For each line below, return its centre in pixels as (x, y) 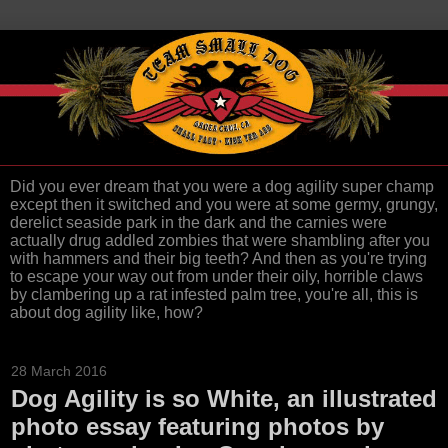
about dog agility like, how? (106, 313)
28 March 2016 (59, 371)
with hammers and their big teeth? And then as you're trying (218, 259)
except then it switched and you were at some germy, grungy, (224, 205)
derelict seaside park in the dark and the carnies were (198, 223)
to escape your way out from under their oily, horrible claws (216, 277)
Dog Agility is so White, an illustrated (224, 399)
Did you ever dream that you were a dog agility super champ (222, 187)
